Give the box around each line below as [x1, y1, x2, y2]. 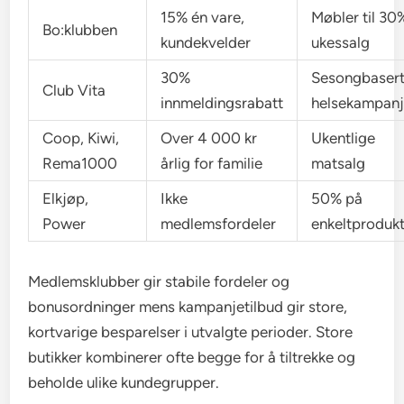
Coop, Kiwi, [42, 129, 120, 148]
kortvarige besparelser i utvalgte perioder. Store [28, 323, 353, 342]
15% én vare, [161, 8, 245, 27]
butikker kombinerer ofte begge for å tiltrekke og [28, 348, 356, 367]
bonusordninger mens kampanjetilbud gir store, [28, 298, 348, 317]
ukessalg [311, 33, 371, 52]
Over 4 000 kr [161, 129, 258, 148]
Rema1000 [42, 154, 118, 173]
